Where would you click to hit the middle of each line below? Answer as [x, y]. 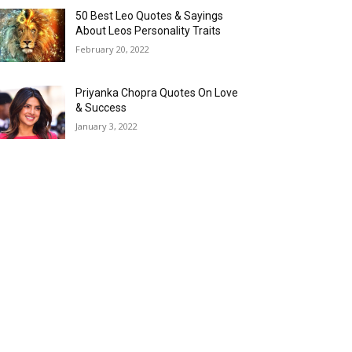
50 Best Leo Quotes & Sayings [150, 16]
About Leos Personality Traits [148, 31]
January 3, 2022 [107, 126]
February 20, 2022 [113, 49]
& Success [101, 108]
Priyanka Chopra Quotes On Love [157, 93]
